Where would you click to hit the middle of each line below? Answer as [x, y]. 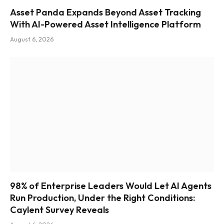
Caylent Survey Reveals [59, 209]
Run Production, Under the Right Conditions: [102, 197]
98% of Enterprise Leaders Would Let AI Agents [111, 185]
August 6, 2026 [32, 39]
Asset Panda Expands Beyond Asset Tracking [105, 12]
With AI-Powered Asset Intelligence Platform [105, 24]
